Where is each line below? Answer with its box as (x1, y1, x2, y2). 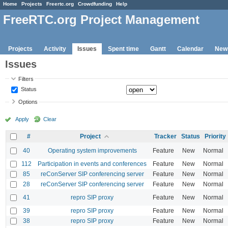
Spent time (108, 45, 139, 52)
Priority (205, 132, 226, 140)
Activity (44, 45, 66, 52)
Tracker (154, 132, 177, 140)
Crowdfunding (78, 1, 112, 7)
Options (18, 99, 38, 105)
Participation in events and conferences (38, 160, 147, 167)
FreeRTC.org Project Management (3, 13, 199, 27)
